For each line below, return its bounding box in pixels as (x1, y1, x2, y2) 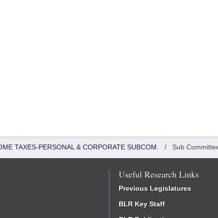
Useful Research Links (119, 168, 199, 180)
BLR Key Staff (119, 200, 165, 208)
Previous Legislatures (119, 184, 191, 192)
